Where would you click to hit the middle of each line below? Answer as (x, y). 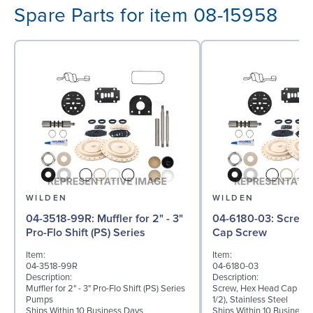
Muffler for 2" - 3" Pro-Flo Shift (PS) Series (105, 288)
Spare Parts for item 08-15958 (146, 15)
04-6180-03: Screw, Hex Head (245, 219)
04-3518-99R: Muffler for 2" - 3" (61, 219)
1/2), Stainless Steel (250, 299)
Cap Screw (240, 233)
